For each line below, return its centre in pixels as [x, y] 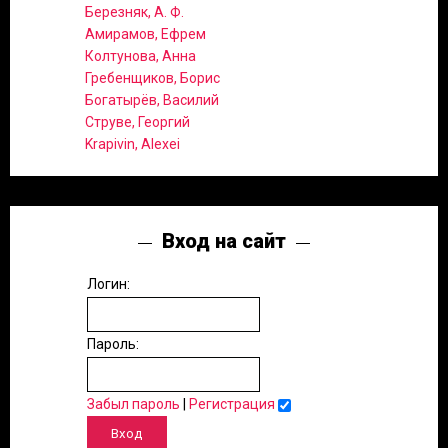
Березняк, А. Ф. [134, 12]
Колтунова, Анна [140, 56]
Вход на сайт [224, 241]
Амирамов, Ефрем [145, 34]
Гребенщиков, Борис [152, 78]
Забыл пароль [133, 404]
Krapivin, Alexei [132, 144]
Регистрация [232, 404]
